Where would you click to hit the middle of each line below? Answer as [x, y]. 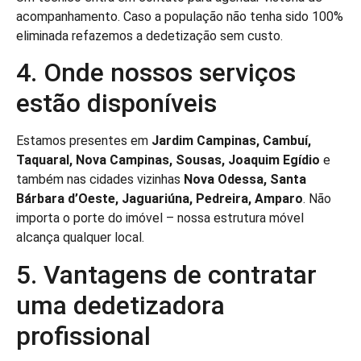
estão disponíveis [116, 104]
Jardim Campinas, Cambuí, [231, 141]
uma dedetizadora [120, 305]
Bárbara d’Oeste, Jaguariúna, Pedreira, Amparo [160, 199]
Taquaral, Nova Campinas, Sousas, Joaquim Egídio [168, 160]
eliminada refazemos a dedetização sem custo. [149, 35]
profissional [83, 336]
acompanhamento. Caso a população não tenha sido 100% [180, 16]
